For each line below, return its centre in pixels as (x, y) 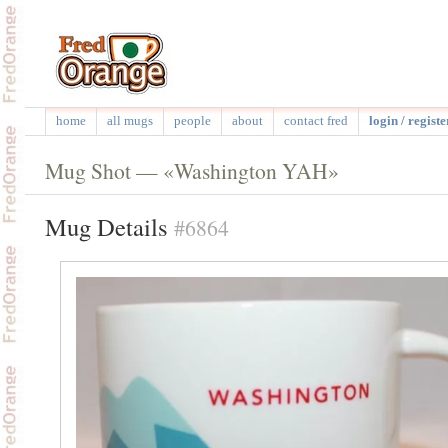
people (192, 120)
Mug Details (109, 226)
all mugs (129, 120)
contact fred (315, 120)
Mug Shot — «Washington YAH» (191, 170)
